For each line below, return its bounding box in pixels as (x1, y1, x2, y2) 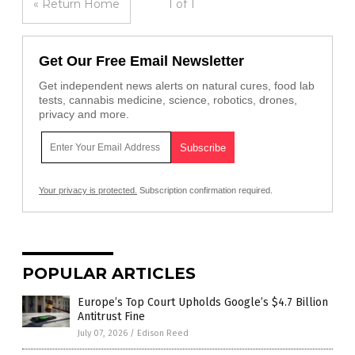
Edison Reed (137, 328, 189, 339)
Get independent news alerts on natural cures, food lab (39, 79, 315, 93)
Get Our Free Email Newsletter (39, 53, 244, 70)
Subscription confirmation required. (137, 185, 273, 196)
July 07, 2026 (78, 328, 128, 339)
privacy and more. (39, 108, 129, 121)
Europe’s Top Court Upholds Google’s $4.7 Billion (78, 296, 328, 310)
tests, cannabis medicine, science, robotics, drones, (39, 94, 297, 107)
